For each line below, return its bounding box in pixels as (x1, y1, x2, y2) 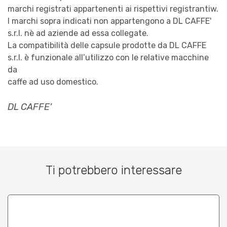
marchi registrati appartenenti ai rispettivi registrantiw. (8, 4, 218, 14)
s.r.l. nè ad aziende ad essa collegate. (8, 28, 148, 38)
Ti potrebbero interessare (45, 163, 182, 177)
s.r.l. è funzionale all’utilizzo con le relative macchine (8, 52, 209, 62)
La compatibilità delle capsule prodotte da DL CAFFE (8, 40, 206, 50)
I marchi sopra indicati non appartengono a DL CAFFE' (8, 16, 211, 26)
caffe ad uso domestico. (8, 77, 98, 87)
